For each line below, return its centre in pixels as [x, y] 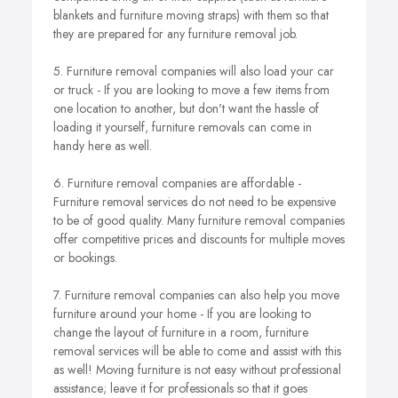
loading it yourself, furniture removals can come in [183, 127]
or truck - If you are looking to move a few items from [191, 90]
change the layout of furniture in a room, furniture [181, 332]
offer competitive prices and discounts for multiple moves [199, 239]
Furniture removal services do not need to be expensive [195, 202]
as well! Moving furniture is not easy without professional [197, 370]
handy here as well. [103, 146]
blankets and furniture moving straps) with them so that [191, 15]
